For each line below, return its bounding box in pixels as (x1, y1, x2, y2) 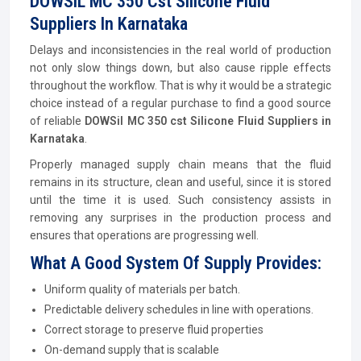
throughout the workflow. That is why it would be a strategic (30, 79, 331, 92)
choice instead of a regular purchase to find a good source (30, 97, 331, 110)
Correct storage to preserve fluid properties (44, 323, 263, 336)
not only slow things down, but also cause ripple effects (30, 61, 331, 74)
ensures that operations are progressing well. (30, 229, 259, 242)
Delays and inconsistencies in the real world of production (30, 44, 331, 56)
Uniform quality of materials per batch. (44, 283, 240, 296)
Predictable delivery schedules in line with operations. (44, 303, 313, 316)
